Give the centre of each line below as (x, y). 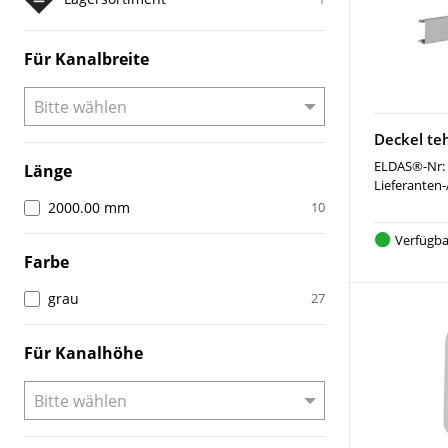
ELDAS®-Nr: (409, 166)
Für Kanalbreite (86, 59)
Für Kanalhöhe (83, 353)
